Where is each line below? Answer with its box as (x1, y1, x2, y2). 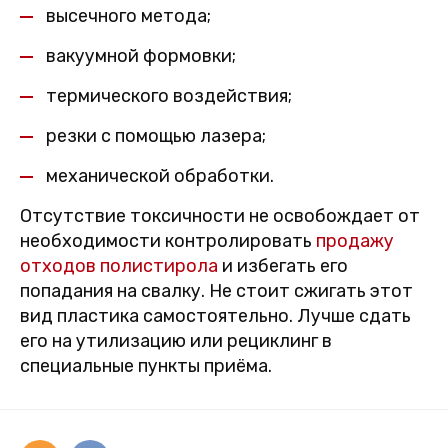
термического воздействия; (46, 85, 292, 108)
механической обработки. (46, 165, 274, 188)
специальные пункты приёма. (20, 355, 272, 378)
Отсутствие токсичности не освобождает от (20, 205, 420, 228)
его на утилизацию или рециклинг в (20, 330, 332, 353)
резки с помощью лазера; (46, 125, 266, 148)
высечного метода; (46, 5, 211, 28)
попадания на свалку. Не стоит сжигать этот (20, 280, 413, 303)
